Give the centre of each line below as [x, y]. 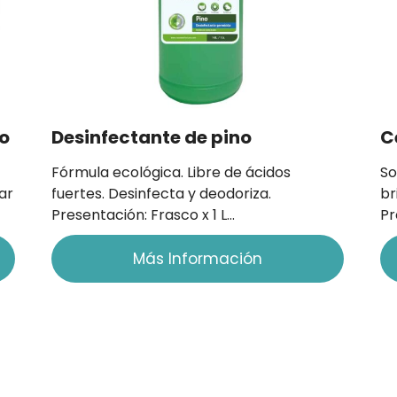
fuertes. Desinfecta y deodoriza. [161, 193]
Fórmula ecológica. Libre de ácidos [171, 172]
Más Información [198, 258]
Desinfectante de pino [151, 137]
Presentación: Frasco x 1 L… [143, 214]
